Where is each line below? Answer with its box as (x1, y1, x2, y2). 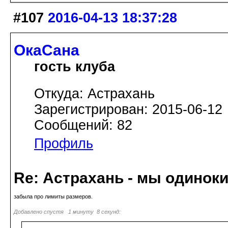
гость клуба (34, 59, 115, 75)
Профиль (34, 136, 93, 152)
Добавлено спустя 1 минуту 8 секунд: (14, 209, 121, 215)
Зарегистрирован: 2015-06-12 (34, 102, 222, 118)
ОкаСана (14, 42, 79, 59)
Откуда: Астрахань (34, 86, 155, 102)
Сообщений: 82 (34, 118, 132, 133)
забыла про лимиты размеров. (14, 193, 93, 200)
